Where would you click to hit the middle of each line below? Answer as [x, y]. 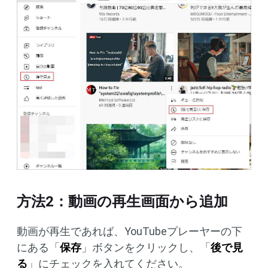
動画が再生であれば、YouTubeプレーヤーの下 [130, 231]
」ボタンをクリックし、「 [146, 247]
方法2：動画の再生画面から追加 [122, 201]
